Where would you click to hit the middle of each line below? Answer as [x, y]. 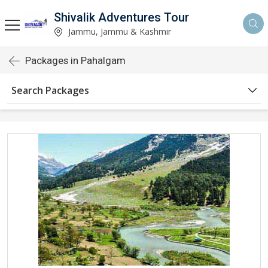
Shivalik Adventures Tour [121, 17]
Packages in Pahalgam [75, 60]
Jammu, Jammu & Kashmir [118, 31]
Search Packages [50, 90]
